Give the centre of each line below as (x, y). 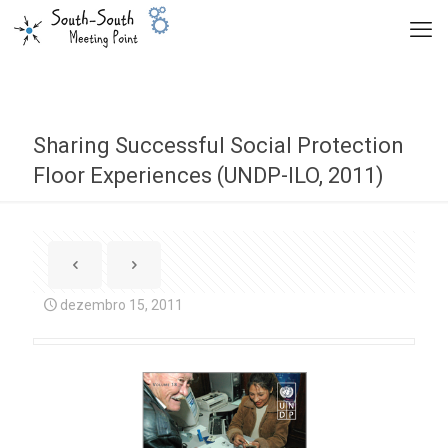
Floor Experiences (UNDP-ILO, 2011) (208, 175)
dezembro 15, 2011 (121, 305)
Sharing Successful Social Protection (218, 145)
